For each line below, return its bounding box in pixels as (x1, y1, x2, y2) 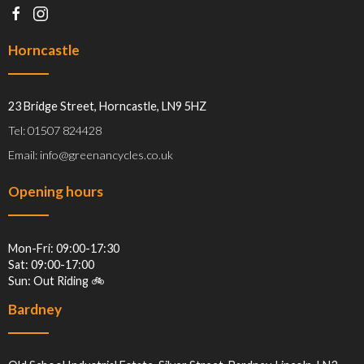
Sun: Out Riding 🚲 (8, 273, 105, 288)
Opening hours (8, 183, 103, 201)
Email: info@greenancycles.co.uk (8, 148, 173, 162)
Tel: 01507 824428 (8, 123, 102, 138)
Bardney (8, 300, 62, 318)
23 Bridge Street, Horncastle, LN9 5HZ (8, 99, 206, 114)
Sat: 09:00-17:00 (8, 257, 94, 271)
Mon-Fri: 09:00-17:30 (8, 240, 119, 255)
